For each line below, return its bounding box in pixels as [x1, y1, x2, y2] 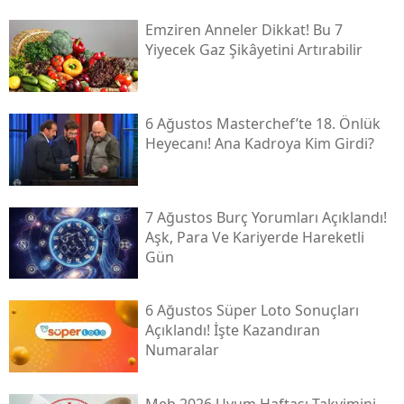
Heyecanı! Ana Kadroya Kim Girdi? [144, 133, 374, 153]
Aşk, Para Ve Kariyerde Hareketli [144, 226, 364, 247]
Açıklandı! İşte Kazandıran [144, 320, 320, 341]
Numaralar [144, 340, 219, 361]
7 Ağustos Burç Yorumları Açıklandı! [144, 207, 387, 227]
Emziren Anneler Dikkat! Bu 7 [144, 20, 343, 41]
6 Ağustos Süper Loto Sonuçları [144, 300, 359, 321]
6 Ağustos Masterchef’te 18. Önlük [144, 113, 381, 133]
